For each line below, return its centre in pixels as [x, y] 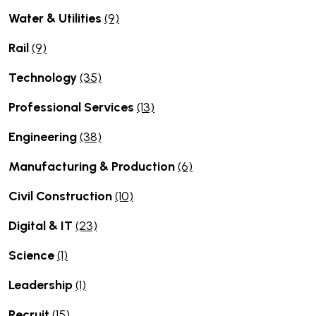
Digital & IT [42, 225]
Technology [44, 77]
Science [33, 255]
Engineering [44, 136]
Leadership [42, 285]
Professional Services [73, 107]
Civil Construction [62, 196]
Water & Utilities [56, 18]
